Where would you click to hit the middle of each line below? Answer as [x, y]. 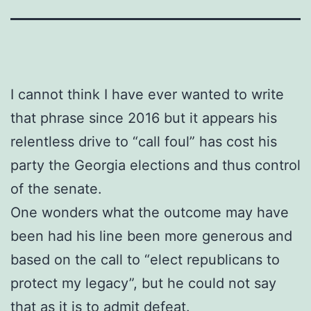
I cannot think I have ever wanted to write [147, 94]
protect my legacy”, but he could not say [143, 283]
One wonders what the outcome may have [150, 212]
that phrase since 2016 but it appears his [144, 118]
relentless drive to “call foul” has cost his [144, 141]
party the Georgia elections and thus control [155, 165]
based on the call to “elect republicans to [145, 259]
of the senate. [56, 188]
